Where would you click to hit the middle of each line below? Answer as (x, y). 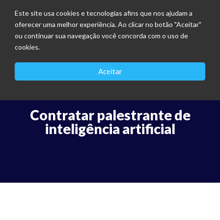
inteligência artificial (110, 129)
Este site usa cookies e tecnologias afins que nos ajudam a (104, 13)
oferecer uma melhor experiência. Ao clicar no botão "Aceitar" (108, 24)
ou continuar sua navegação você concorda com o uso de (101, 36)
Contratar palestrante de (110, 115)
